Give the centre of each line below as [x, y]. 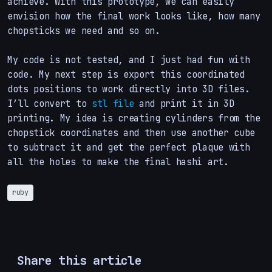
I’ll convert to [49, 103]
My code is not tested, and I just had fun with [129, 59]
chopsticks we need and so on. [84, 30]
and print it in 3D [184, 103]
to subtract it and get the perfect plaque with [129, 147]
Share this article [80, 260]
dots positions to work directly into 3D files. [129, 89]
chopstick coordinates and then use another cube [131, 132]
